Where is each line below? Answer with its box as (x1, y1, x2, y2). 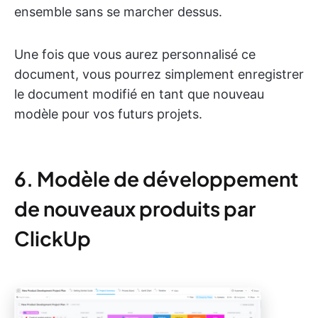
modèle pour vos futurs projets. (14, 106, 202, 121)
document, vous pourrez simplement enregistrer (14, 66, 304, 82)
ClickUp (14, 225, 91, 251)
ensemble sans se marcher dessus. (14, 4, 222, 19)
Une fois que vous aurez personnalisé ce (14, 46, 256, 62)
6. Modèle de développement (14, 165, 298, 191)
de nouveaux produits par (14, 195, 256, 221)
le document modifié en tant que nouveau (14, 86, 264, 102)
